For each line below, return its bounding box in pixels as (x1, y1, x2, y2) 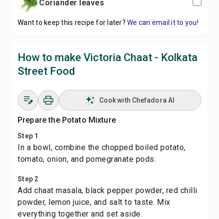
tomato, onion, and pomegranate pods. (18, 154, 156, 164)
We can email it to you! (127, 19, 198, 26)
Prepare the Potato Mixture (18, 115, 116, 125)
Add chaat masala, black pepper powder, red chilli (18, 186, 197, 195)
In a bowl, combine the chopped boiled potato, (18, 143, 186, 152)
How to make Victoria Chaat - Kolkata (18, 51, 197, 64)
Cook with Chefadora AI (99, 96, 175, 104)
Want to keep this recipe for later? (18, 19, 126, 26)
